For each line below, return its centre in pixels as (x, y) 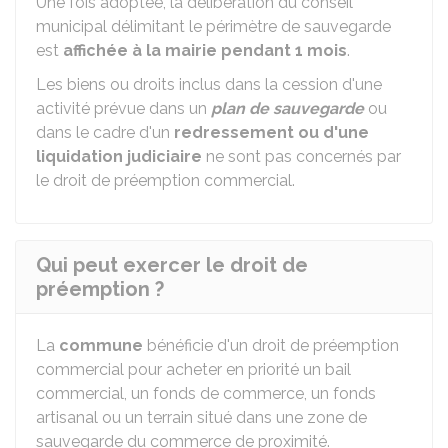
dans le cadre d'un (105, 132)
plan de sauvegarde (287, 108)
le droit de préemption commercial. (165, 180)
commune (101, 345)
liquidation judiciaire (119, 156)
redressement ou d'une (271, 132)
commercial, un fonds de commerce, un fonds (206, 393)
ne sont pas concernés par (301, 156)
